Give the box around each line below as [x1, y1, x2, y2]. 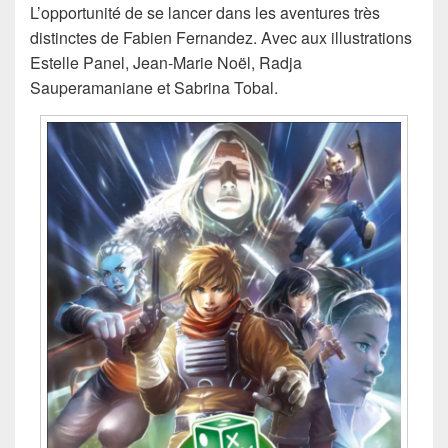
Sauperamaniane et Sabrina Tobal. [30, 76, 278, 100]
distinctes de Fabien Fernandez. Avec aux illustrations [30, 26, 412, 50]
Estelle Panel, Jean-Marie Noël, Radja [30, 51, 302, 75]
